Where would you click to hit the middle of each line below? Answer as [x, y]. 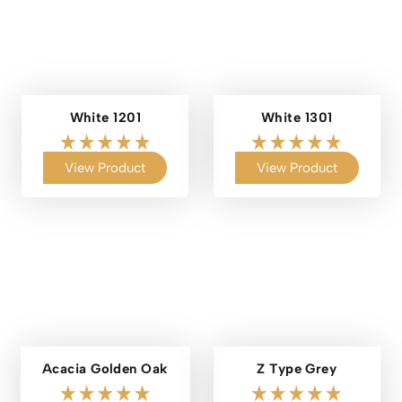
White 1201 [105, 118]
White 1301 [297, 118]
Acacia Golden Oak [105, 369]
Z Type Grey [297, 369]
